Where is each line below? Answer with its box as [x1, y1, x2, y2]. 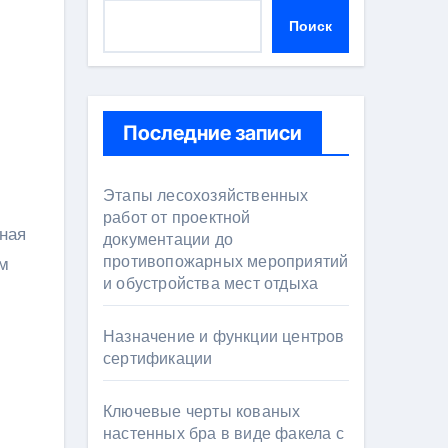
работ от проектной [103, 207, 251, 228]
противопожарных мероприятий [103, 251, 349, 272]
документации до [103, 229, 233, 250]
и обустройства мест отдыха [103, 273, 319, 294]
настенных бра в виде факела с [103, 423, 344, 444]
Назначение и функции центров [103, 326, 345, 347]
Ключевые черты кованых [103, 401, 301, 422]
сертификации [103, 348, 213, 369]
